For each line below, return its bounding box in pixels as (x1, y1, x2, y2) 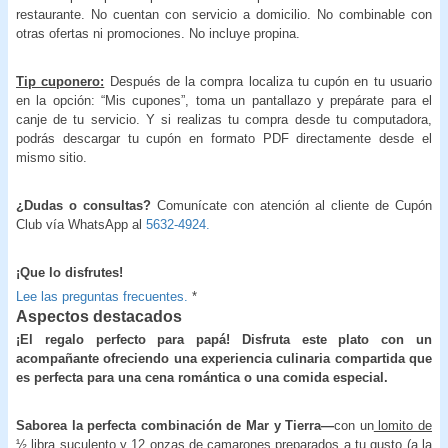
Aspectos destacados (16, 307, 182, 325)
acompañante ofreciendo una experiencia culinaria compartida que (16, 350, 432, 366)
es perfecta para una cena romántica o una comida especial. (16, 369, 388, 385)
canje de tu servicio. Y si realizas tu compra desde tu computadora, (16, 111, 432, 127)
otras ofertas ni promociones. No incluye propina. (16, 25, 300, 41)
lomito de (373, 417, 433, 433)
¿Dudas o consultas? (16, 197, 157, 213)
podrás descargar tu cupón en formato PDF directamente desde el (16, 130, 432, 146)
